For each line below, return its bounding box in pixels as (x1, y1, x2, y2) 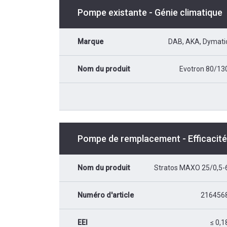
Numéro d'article (78, 191, 134, 199)
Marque (78, 37, 103, 46)
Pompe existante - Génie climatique (78, 7, 222, 18)
